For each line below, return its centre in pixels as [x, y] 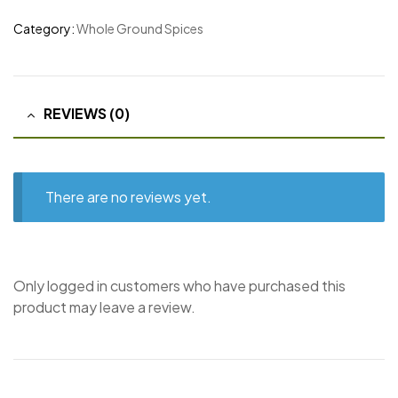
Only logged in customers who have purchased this [179, 285]
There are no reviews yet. [128, 197]
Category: [45, 29]
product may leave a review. [104, 306]
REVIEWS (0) [87, 114]
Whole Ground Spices [140, 29]
